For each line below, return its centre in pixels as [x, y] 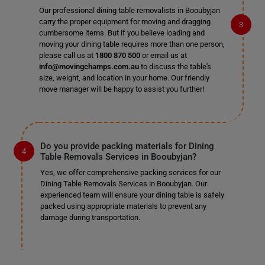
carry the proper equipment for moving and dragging [125, 22]
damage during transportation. [90, 217]
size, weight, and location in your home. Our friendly [124, 78]
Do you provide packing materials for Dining [127, 146]
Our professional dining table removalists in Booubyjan [129, 10]
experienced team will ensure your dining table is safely [132, 195]
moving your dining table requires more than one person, [132, 44]
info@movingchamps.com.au [89, 67]
